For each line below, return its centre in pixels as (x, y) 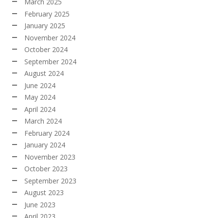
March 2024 (43, 121)
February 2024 (47, 133)
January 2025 (45, 26)
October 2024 (46, 50)
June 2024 (40, 85)
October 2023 (46, 169)
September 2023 (50, 181)
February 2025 (47, 14)
